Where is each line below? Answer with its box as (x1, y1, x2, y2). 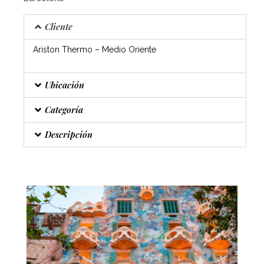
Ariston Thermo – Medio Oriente (33, 45, 156, 55)
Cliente (45, 21, 73, 33)
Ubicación (45, 79, 85, 91)
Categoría (45, 104, 84, 116)
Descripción (45, 128, 93, 141)
